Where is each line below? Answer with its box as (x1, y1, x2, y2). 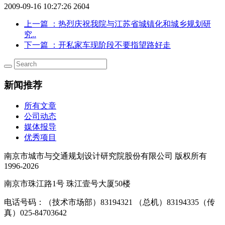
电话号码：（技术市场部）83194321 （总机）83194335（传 (4, 198, 215, 207)
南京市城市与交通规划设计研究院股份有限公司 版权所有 (4, 152, 207, 161)
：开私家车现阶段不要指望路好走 (50, 40, 171, 49)
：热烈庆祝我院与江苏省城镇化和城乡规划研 (50, 19, 211, 28)
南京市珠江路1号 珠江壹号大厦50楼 (4, 179, 131, 188)
